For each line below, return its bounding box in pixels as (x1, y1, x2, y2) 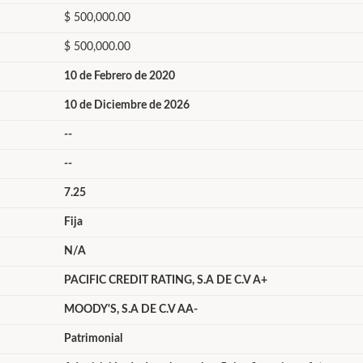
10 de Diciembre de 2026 (63, 100, 190, 111)
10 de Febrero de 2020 (63, 70, 175, 82)
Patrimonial (63, 333, 122, 344)
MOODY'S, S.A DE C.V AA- (63, 304, 198, 315)
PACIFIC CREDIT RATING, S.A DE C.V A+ (63, 275, 267, 286)
